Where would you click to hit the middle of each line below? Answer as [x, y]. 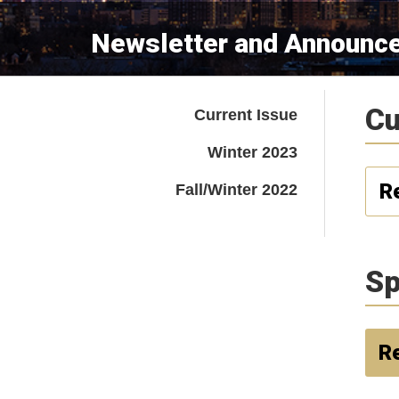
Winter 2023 [252, 152]
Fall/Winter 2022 [236, 190]
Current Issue [245, 115]
